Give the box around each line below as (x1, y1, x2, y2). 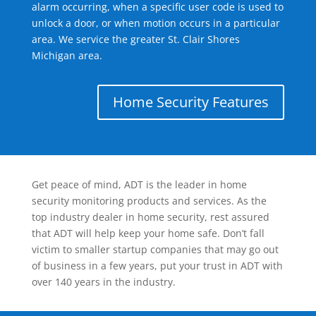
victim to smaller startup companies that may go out (31, 243, 279, 257)
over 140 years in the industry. (31, 275, 176, 289)
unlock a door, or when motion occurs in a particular (31, 16, 280, 30)
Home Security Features (113, 92, 269, 112)
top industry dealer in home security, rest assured (31, 210, 269, 224)
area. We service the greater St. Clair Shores (31, 32, 240, 47)
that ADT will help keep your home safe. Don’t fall (31, 226, 265, 241)
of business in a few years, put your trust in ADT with (31, 259, 283, 273)
